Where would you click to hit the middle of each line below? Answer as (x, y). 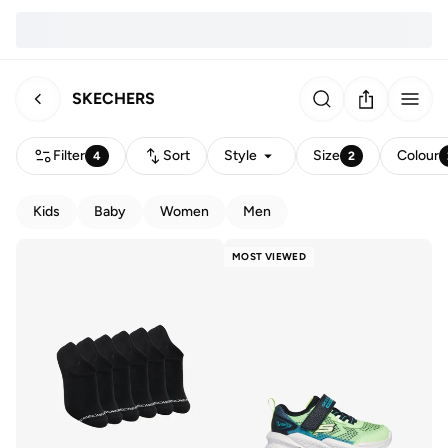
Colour (418, 155)
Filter (69, 155)
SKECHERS (113, 98)
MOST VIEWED (269, 256)
